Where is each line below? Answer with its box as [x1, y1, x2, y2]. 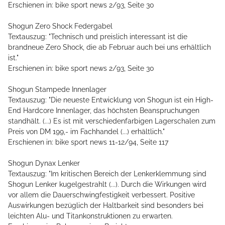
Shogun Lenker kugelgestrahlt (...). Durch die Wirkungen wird [8, 180, 206, 189]
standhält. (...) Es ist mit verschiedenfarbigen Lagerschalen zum [8, 117, 215, 126]
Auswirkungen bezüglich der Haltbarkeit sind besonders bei [8, 201, 203, 210]
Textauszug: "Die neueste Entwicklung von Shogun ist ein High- [8, 96, 213, 104]
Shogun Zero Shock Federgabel [8, 22, 113, 31]
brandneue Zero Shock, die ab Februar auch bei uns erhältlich [8, 43, 211, 52]
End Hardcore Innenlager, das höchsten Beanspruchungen [8, 106, 199, 115]
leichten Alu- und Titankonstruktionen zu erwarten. [8, 212, 173, 220]
